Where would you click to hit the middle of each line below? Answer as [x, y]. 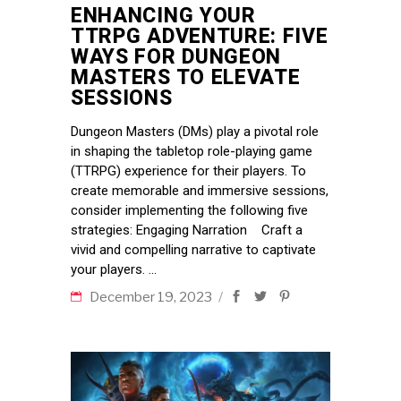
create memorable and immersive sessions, [200, 190]
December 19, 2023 [152, 297]
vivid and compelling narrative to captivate [193, 249]
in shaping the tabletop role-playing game [192, 151]
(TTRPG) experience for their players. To [188, 171]
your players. [110, 269]
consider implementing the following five [189, 210]
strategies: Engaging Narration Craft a [187, 230]
